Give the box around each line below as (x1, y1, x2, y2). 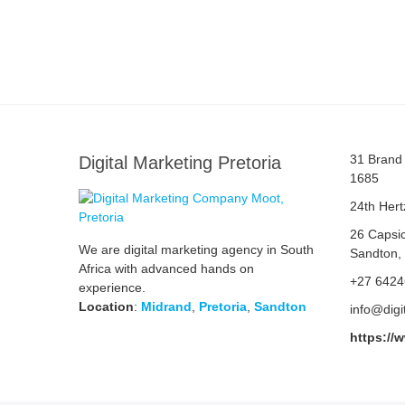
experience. (79, 279, 146, 295)
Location (79, 298, 134, 314)
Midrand (141, 298, 192, 314)
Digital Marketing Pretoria (79, 152, 281, 173)
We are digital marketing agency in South (79, 241, 314, 257)
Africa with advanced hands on (79, 260, 254, 276)
